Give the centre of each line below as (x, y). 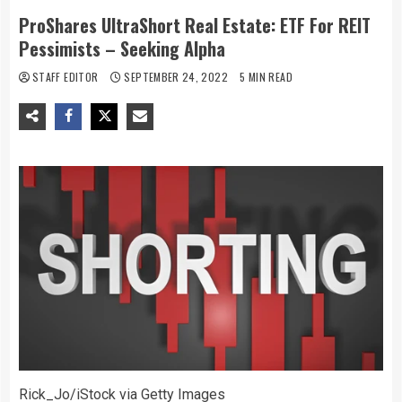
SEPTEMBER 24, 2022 (176, 76)
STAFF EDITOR (67, 76)
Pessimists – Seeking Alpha (122, 48)
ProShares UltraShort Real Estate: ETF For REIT (195, 25)
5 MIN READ (266, 76)
